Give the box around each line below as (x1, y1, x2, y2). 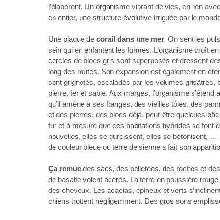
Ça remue (48, 165, 81, 173)
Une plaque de (48, 35, 96, 43)
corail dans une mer (96, 35, 164, 43)
